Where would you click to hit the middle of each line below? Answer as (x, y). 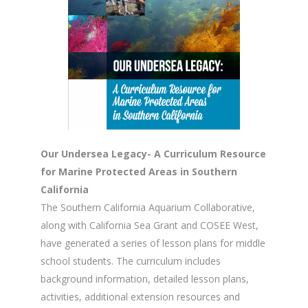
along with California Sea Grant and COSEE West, (150, 225)
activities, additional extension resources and (140, 296)
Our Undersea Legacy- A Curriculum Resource (153, 153)
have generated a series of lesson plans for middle (153, 243)
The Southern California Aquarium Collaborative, (148, 207)
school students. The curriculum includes (131, 261)
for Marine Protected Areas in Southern (139, 171)
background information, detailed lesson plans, (145, 278)
